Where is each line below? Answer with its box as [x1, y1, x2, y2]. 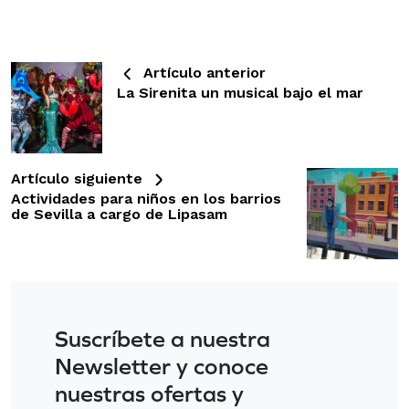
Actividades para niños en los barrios [11, 189, 281, 207]
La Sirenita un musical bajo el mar [117, 83, 363, 101]
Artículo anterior [139, 63, 266, 81]
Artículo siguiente [11, 169, 147, 187]
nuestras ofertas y [55, 379, 244, 406]
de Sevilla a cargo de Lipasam [11, 204, 227, 223]
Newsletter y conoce [55, 351, 268, 379]
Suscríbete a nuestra [55, 324, 270, 351]
